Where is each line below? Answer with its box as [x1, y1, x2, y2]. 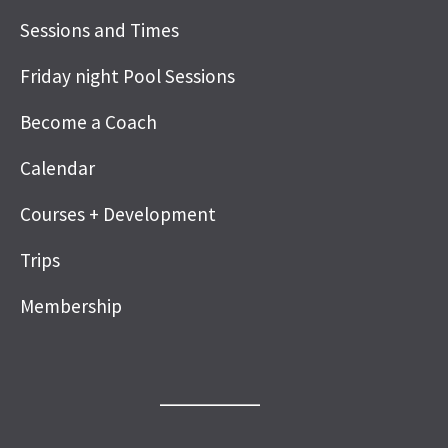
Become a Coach [20, 109, 157, 134]
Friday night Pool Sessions [20, 63, 235, 88]
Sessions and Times [20, 17, 179, 42]
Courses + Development [20, 201, 216, 226]
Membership [20, 293, 122, 318]
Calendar [20, 155, 95, 180]
